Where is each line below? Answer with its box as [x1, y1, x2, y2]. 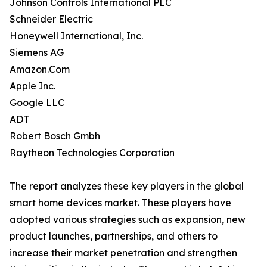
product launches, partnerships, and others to [10, 230, 218, 242]
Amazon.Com [10, 63, 70, 75]
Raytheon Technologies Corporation [10, 147, 175, 159]
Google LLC [10, 97, 64, 108]
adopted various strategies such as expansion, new [10, 213, 246, 225]
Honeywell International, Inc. [10, 30, 143, 42]
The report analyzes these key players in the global [10, 180, 244, 192]
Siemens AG [10, 46, 64, 58]
